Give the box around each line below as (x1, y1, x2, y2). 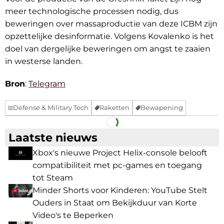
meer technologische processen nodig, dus (5, 6, 178, 16)
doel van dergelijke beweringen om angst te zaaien (5, 44, 210, 54)
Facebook (45, 111, 82, 120)
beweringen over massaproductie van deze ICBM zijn (5, 19, 217, 29)
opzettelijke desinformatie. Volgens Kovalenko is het (5, 31, 214, 41)
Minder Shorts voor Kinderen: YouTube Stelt (32, 185, 207, 195)
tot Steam (32, 173, 73, 183)
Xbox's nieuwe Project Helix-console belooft (32, 148, 207, 158)
